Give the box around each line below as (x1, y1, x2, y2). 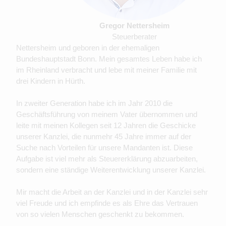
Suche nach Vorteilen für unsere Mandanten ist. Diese (16, 143, 193, 152)
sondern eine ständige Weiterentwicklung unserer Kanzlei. (16, 165, 206, 175)
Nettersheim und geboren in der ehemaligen (16, 43, 159, 52)
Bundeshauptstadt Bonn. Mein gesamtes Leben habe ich (16, 54, 202, 64)
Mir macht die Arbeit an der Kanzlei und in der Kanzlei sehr (16, 188, 208, 197)
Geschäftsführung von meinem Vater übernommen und (16, 110, 197, 119)
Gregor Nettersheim (99, 21, 169, 30)
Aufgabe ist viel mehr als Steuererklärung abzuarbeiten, (16, 154, 198, 163)
